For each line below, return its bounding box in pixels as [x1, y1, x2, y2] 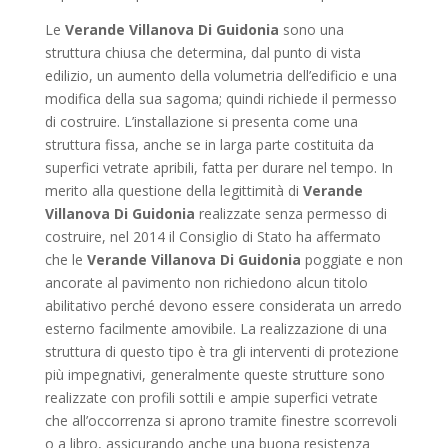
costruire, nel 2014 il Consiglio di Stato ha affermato [44, 227, 381, 246]
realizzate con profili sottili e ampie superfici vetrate [44, 388, 378, 407]
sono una [278, 20, 344, 39]
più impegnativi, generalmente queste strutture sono [44, 365, 385, 384]
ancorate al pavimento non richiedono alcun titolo [44, 273, 368, 292]
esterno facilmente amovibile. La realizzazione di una [44, 319, 387, 338]
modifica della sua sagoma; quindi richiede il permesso [44, 89, 397, 108]
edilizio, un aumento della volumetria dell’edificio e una [44, 66, 397, 85]
